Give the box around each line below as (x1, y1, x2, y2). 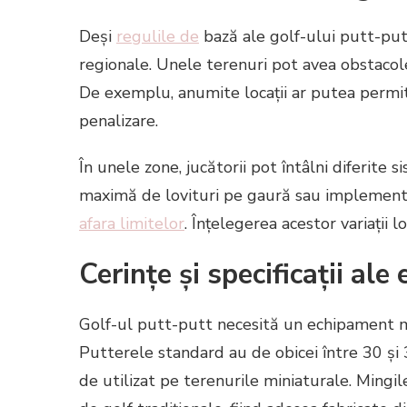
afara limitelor (79, 213, 184, 235)
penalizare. (79, 110, 158, 133)
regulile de (116, 25, 199, 48)
